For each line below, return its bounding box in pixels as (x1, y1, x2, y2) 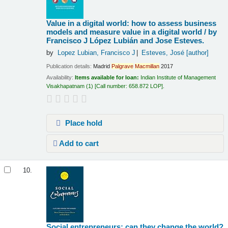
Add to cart (58, 139, 99, 148)
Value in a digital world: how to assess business (46, 19, 217, 28)
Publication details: (46, 63, 94, 69)
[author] (184, 49, 209, 57)
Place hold (63, 119, 102, 127)
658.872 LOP (129, 83, 162, 90)
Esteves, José (141, 49, 184, 57)
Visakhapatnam (46, 83, 85, 90)
